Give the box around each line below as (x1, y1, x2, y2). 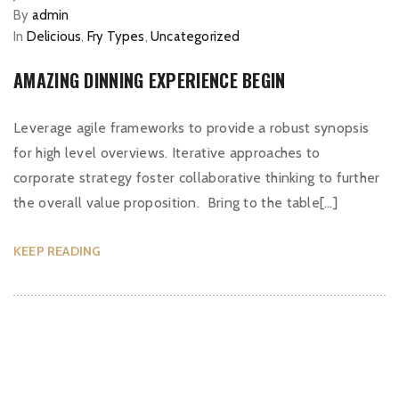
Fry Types (86, 28, 145, 45)
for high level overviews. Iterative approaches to (13, 144, 321, 161)
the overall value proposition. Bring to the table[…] (13, 194, 338, 211)
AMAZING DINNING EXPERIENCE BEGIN (13, 67, 286, 94)
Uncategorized (151, 28, 240, 45)
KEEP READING (13, 243, 102, 259)
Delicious (26, 28, 82, 45)
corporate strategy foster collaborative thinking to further (13, 169, 380, 186)
